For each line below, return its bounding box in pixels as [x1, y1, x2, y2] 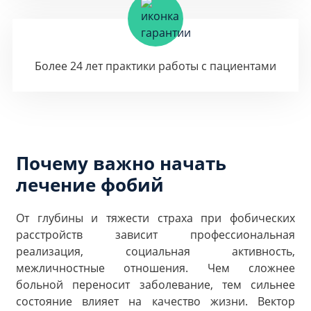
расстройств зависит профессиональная [16, 227, 295, 242]
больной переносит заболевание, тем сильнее [16, 277, 295, 292]
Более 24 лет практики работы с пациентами [35, 58, 276, 74]
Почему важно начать [16, 151, 226, 176]
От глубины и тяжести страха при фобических [16, 210, 295, 226]
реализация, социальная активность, [16, 244, 295, 259]
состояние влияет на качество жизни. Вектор [16, 294, 295, 309]
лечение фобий [16, 172, 164, 197]
